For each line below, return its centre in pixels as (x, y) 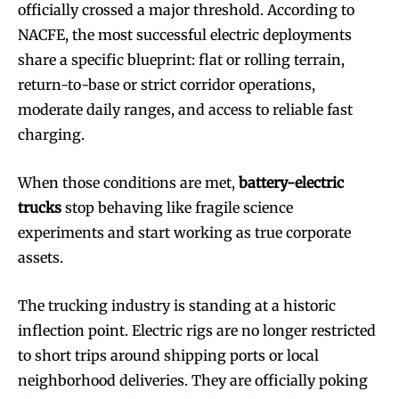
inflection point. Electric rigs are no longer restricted (197, 330)
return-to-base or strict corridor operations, (167, 84)
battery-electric (291, 182)
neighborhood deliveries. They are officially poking (193, 380)
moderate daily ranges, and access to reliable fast (185, 109)
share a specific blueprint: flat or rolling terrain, (181, 59)
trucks (40, 207)
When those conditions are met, (128, 182)
